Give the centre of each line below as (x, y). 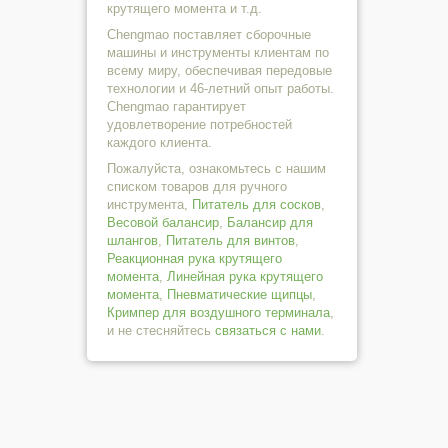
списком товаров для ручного (197, 186)
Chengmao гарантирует (176, 106)
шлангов (132, 240)
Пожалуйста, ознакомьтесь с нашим (216, 168)
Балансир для (270, 222)
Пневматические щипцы (239, 294)
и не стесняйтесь (161, 330)
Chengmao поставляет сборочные (209, 34)
